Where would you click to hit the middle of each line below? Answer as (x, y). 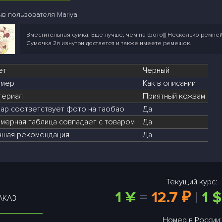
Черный (156, 70)
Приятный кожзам (174, 96)
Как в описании (169, 83)
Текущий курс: (192, 182)
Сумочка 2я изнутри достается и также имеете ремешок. (109, 43)
